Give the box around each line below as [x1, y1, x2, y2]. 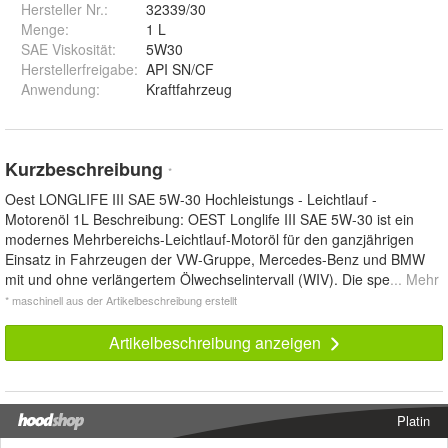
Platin [397, 411, 430, 431]
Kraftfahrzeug [146, 79, 232, 100]
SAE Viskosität [21, 39, 112, 60]
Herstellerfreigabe [21, 59, 134, 80]
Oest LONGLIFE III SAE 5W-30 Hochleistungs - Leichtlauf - [5, 189, 377, 210]
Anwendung [21, 79, 96, 100]
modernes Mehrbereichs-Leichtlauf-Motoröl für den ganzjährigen [5, 229, 414, 250]
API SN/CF [146, 59, 214, 80]
